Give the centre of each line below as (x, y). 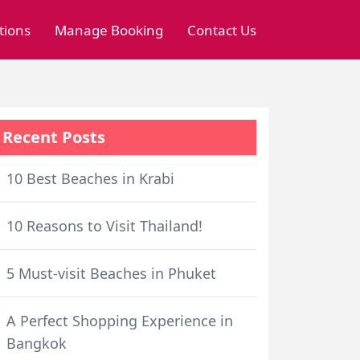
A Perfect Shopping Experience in (120, 321)
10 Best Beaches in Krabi (90, 178)
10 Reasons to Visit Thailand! (104, 226)
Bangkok (37, 343)
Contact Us (222, 30)
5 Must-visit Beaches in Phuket (111, 273)
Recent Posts (54, 137)
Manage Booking (109, 30)
